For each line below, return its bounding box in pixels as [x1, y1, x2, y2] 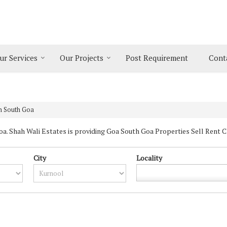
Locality [136, 153, 163, 163]
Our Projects [60, 53, 103, 63]
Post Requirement [126, 53, 188, 63]
